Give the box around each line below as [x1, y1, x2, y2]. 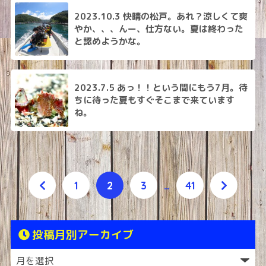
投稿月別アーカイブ [31, 227, 134, 242]
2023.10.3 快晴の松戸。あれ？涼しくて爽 [74, 10, 248, 23]
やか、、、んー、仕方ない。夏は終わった [74, 23, 243, 36]
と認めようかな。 [74, 35, 145, 48]
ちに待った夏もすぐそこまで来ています [74, 94, 235, 107]
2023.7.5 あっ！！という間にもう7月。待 [74, 81, 248, 94]
